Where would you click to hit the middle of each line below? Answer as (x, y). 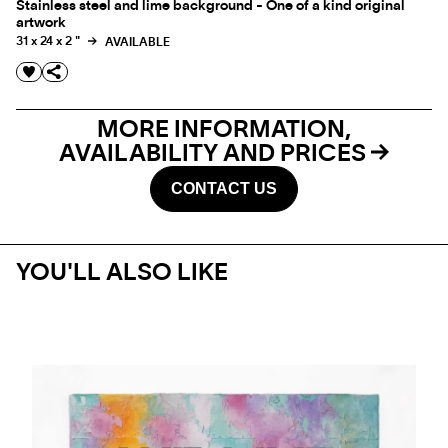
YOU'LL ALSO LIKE (122, 273)
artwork (41, 23)
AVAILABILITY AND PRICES (215, 154)
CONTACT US (224, 188)
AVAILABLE (136, 41)
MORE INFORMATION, (224, 130)
